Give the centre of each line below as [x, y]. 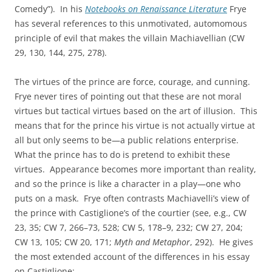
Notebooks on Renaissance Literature [156, 9]
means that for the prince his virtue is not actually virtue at [135, 125]
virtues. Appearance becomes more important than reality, [135, 169]
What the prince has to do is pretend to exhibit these [122, 155]
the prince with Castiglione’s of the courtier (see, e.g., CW [131, 213]
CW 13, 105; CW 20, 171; [64, 242]
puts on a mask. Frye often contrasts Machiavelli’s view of [132, 198]
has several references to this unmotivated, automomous [131, 23]
